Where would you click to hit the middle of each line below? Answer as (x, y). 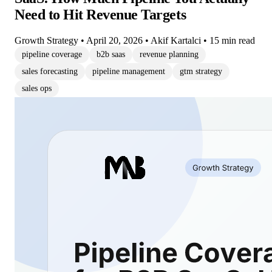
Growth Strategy (48, 41)
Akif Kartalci (176, 41)
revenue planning (169, 55)
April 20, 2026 (116, 41)
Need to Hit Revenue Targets (100, 15)
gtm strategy (201, 72)
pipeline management (129, 72)
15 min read (232, 41)
